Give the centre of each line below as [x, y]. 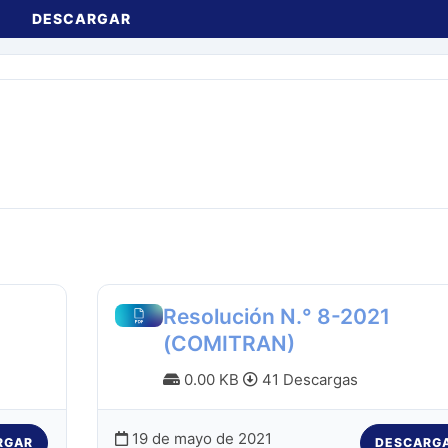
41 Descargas [308, 379]
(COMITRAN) [229, 343]
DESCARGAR [81, 19]
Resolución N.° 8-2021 [276, 316]
